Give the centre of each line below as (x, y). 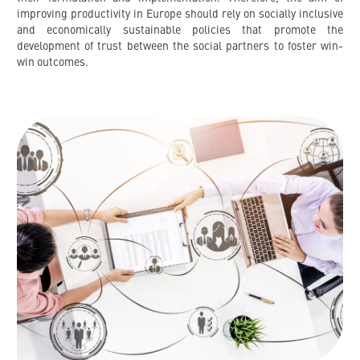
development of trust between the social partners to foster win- (180, 47)
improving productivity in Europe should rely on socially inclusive (180, 15)
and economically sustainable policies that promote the (180, 31)
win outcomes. (53, 63)
